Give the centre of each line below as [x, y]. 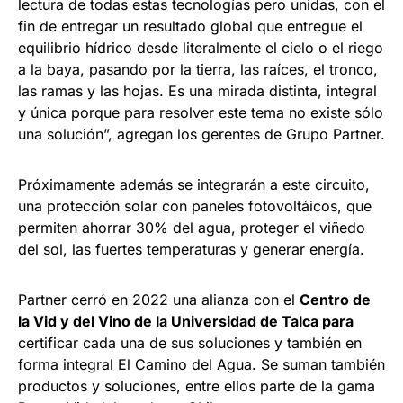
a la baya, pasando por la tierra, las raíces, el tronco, [198, 70]
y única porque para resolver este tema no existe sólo [201, 113]
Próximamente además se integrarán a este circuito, [194, 185]
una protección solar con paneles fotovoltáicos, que [195, 206]
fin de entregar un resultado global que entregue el [190, 27]
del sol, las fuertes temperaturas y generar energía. [191, 250]
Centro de [335, 300]
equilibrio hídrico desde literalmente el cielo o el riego [201, 48]
